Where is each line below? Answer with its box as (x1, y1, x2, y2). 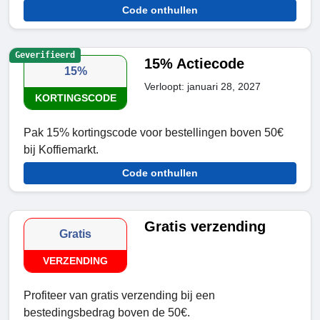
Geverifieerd (14, 50, 75, 61)
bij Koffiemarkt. (24, 144, 99, 156)
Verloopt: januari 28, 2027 (144, 81, 261, 93)
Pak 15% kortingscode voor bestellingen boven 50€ (24, 126, 284, 139)
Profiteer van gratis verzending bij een (24, 289, 215, 302)
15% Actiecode (144, 56, 245, 72)
